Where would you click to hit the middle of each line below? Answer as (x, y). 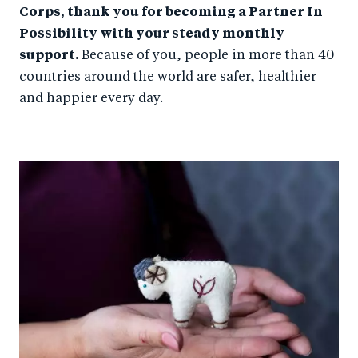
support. (50, 56)
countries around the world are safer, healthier (168, 78)
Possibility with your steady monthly (152, 35)
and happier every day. (91, 99)
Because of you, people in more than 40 (208, 56)
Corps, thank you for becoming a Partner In (171, 13)
